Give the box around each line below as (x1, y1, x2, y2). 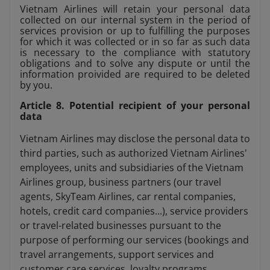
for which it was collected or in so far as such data (20, 35, 250, 49)
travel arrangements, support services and (20, 248, 214, 262)
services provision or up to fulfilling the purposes (20, 24, 250, 38)
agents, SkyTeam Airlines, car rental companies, (20, 190, 236, 204)
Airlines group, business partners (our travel (20, 175, 221, 189)
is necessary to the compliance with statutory (20, 46, 250, 60)
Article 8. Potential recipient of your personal (20, 99, 250, 113)
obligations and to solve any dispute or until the (20, 57, 250, 71)
